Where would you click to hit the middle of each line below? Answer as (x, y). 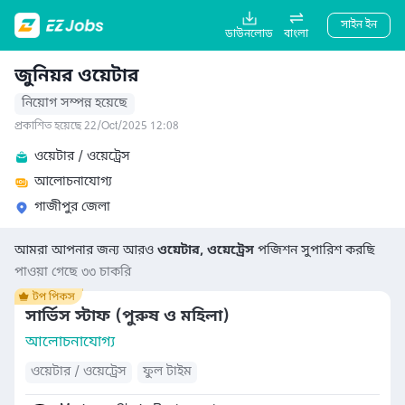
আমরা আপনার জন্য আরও (86, 251)
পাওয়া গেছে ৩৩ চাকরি (73, 273)
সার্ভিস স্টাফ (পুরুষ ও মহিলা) (127, 316)
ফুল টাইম (167, 372)
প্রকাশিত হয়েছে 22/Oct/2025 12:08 (97, 127)
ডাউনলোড (249, 34)
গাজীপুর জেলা (72, 207)
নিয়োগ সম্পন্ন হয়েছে (75, 104)
